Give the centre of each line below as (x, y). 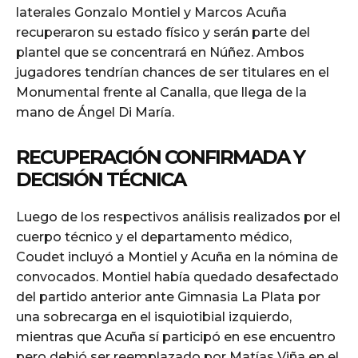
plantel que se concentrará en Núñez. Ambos (160, 53)
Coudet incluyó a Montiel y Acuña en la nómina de (177, 257)
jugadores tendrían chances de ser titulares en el (173, 73)
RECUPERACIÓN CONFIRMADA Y (160, 157)
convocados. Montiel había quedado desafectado (177, 277)
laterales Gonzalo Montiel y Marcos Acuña (151, 13)
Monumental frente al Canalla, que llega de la (161, 93)
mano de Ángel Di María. (95, 113)
